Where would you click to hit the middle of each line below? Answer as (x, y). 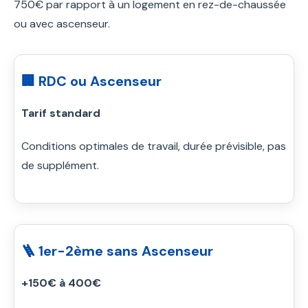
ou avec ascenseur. (62, 23)
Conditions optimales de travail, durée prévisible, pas (154, 146)
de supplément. (60, 165)
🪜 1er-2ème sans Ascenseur (117, 251)
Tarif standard (61, 113)
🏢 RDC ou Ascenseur (91, 81)
